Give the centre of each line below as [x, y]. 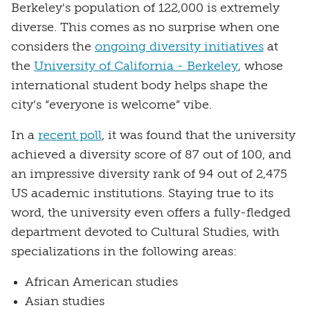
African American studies [101, 283]
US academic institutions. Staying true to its [142, 194]
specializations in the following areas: [124, 252]
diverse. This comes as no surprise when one [145, 28]
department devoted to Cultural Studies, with [145, 233]
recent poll [70, 136]
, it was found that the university [199, 136]
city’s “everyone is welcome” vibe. [111, 106]
